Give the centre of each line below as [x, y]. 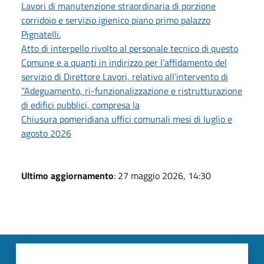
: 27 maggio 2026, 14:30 [162, 175]
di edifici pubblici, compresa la [80, 105]
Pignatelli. [41, 34]
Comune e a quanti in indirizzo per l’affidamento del [124, 62]
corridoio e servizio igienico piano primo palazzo [116, 20]
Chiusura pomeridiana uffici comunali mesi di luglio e [127, 119]
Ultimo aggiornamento [67, 175]
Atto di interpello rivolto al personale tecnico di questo [130, 48]
